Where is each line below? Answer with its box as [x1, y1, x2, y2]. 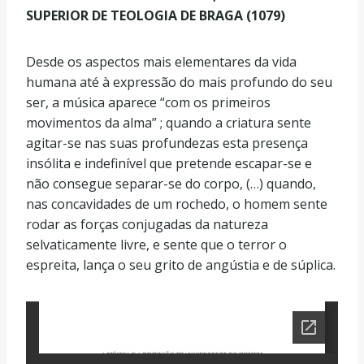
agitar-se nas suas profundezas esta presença [26, 134, 308, 152]
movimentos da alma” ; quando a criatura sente [26, 114, 311, 132]
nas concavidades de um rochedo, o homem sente [26, 195, 327, 213]
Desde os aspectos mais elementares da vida [26, 53, 297, 71]
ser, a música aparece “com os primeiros [26, 93, 271, 111]
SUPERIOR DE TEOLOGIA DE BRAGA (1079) [26, 6, 285, 24]
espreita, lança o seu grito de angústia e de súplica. [26, 256, 336, 274]
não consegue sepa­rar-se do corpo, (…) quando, [26, 175, 316, 193]
